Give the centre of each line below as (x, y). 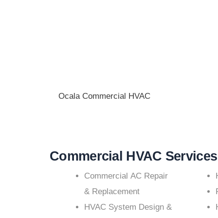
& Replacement (112, 192)
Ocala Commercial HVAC (104, 96)
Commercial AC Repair (126, 176)
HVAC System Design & (128, 207)
